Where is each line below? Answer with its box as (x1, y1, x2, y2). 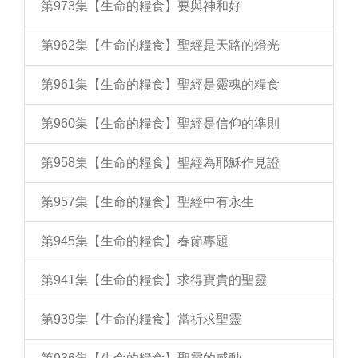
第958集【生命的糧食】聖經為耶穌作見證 (41, 156, 280, 169)
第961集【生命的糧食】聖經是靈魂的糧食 (41, 78, 280, 91)
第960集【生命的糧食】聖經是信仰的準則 (41, 117, 280, 130)
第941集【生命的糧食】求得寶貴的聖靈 (41, 273, 267, 287)
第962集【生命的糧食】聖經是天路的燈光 (41, 38, 280, 52)
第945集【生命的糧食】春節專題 (41, 234, 229, 248)
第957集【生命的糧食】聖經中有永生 (41, 195, 254, 209)
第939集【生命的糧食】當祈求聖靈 (41, 312, 241, 326)
